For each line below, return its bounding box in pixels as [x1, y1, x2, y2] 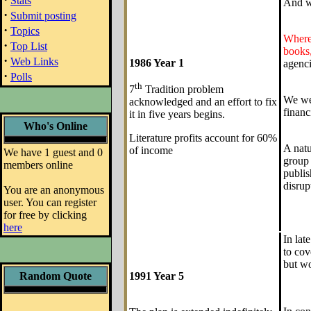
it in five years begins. [129, 108, 225, 121]
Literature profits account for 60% [129, 132, 277, 144]
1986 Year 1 [129, 57, 184, 69]
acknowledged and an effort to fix [129, 96, 277, 108]
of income [129, 144, 173, 157]
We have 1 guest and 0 [3, 146, 103, 158]
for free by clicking [3, 209, 87, 221]
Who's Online [24, 120, 87, 132]
